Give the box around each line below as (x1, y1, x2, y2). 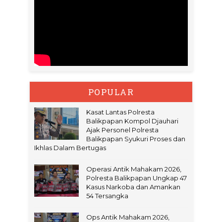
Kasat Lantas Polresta (86, 108, 155, 116)
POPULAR (88, 86, 134, 98)
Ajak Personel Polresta (86, 125, 159, 134)
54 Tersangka (86, 191, 128, 200)
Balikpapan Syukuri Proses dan (86, 134, 185, 143)
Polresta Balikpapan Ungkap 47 (86, 173, 187, 182)
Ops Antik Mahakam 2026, (86, 213, 169, 221)
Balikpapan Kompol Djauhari (86, 116, 178, 125)
